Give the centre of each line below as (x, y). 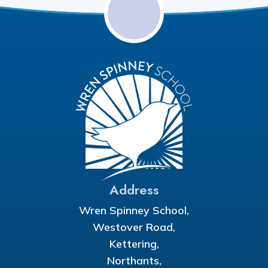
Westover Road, (134, 227)
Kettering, (134, 243)
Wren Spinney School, (134, 210)
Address (134, 189)
